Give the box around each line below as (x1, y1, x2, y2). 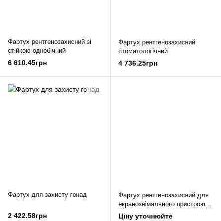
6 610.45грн (8, 59, 47, 67)
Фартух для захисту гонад (8, 191, 87, 199)
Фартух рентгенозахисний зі (8, 38, 91, 46)
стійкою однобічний (8, 47, 66, 55)
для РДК (118, 209, 144, 217)
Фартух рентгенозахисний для (118, 191, 209, 199)
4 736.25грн (118, 59, 157, 68)
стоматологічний (118, 47, 168, 55)
